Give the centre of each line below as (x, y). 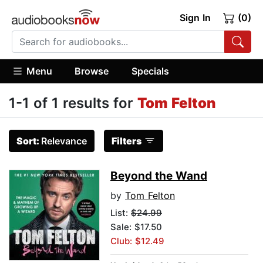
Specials (150, 71)
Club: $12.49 (137, 241)
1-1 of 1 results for (73, 103)
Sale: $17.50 (136, 227)
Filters (127, 141)
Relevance (64, 141)
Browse (92, 71)
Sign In (195, 18)
